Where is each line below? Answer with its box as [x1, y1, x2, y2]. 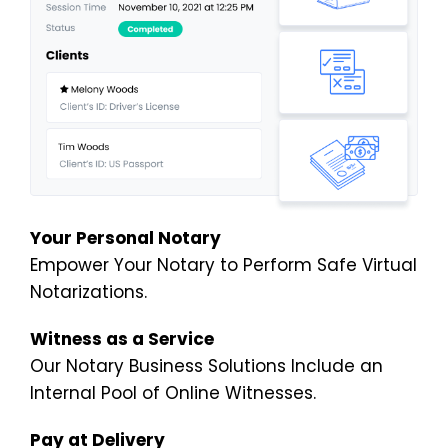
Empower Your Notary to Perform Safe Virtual [30, 253, 417, 278]
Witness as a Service [30, 327, 214, 352]
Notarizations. [30, 280, 147, 305]
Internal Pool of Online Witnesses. [30, 381, 316, 406]
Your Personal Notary [30, 226, 221, 251]
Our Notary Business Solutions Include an [30, 354, 383, 379]
